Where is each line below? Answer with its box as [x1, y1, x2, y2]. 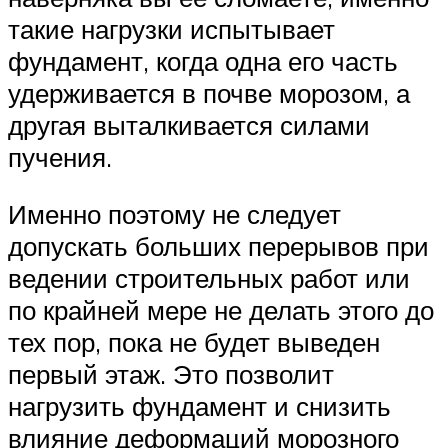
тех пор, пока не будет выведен [8, 326, 380, 359]
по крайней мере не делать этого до [8, 294, 434, 327]
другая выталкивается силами [8, 108, 370, 141]
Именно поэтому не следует [8, 198, 341, 231]
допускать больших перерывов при [8, 230, 429, 263]
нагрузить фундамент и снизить [8, 390, 391, 423]
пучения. [8, 140, 112, 173]
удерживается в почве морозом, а [8, 76, 410, 109]
